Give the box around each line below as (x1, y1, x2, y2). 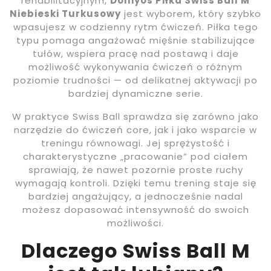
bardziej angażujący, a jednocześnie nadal (28, 190, 243, 203)
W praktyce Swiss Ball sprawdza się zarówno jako (12, 110, 259, 123)
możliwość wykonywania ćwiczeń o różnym (28, 60, 243, 74)
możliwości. (107, 217, 164, 230)
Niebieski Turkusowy (10, 7, 121, 21)
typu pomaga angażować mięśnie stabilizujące (16, 34, 255, 47)
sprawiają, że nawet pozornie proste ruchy (28, 163, 243, 177)
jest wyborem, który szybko (121, 7, 261, 21)
